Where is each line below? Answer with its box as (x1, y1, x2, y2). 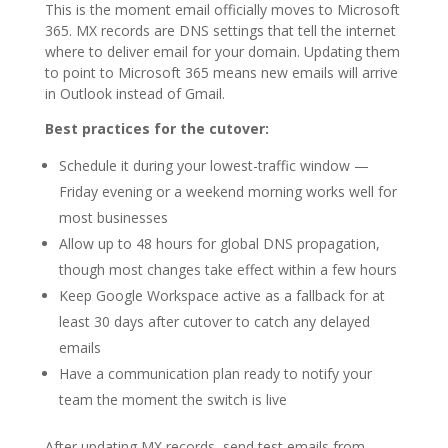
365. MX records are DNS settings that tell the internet (44, 20, 396, 40)
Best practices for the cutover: (44, 118, 269, 138)
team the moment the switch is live (58, 389, 287, 409)
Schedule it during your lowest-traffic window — (58, 155, 369, 175)
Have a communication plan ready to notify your (58, 363, 372, 383)
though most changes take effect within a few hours (58, 259, 397, 279)
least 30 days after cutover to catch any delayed (58, 311, 370, 331)
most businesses (58, 207, 168, 227)
